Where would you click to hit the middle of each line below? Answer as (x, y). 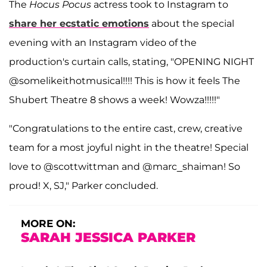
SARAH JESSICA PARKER (108, 238)
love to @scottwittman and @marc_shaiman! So (125, 167)
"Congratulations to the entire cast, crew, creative (126, 129)
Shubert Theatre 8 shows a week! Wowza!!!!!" (114, 100)
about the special (192, 24)
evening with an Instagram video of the (103, 43)
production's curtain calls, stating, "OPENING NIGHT (131, 62)
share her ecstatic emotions (79, 24)
